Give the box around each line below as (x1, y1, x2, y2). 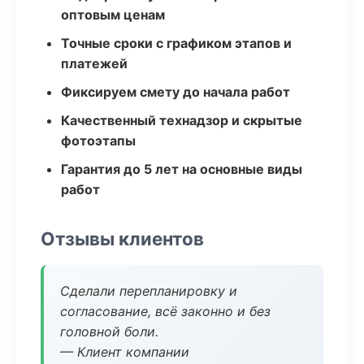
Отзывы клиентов (41, 227, 204, 249)
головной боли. (60, 323, 158, 340)
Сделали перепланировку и (60, 283, 237, 299)
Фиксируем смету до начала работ (61, 84, 290, 100)
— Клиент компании (60, 344, 189, 360)
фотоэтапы (61, 132, 136, 149)
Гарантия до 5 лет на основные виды (61, 161, 302, 177)
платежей (61, 55, 128, 71)
